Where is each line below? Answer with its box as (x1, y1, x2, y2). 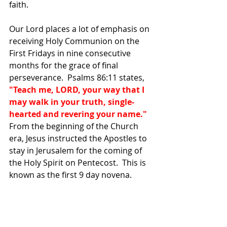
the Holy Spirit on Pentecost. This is (9, 157, 148, 168)
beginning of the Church (46, 120, 140, 132)
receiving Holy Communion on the (9, 35, 141, 47)
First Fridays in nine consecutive (9, 47, 133, 59)
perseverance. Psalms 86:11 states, (9, 71, 146, 83)
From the (9, 120, 44, 132)
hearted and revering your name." (9, 108, 151, 120)
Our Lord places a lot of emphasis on (9, 23, 152, 34)
